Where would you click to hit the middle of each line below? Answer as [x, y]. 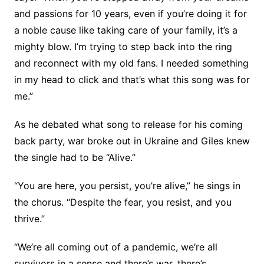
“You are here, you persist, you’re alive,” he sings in [127, 186]
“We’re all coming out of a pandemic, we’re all [115, 247]
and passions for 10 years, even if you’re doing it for [130, 14]
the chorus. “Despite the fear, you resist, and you [123, 202]
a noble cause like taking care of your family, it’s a [126, 30]
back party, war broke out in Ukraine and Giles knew [132, 141]
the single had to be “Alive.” [75, 158]
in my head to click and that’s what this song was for [132, 80]
